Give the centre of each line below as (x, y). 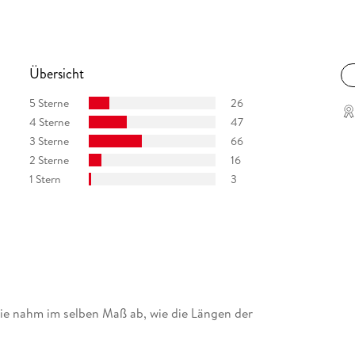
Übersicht (56, 74)
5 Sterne (49, 103)
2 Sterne (49, 160)
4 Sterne (49, 122)
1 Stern (45, 179)
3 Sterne (49, 141)
